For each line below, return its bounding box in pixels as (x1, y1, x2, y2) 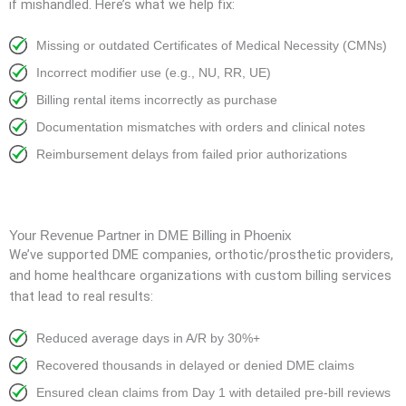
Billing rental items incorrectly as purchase (36, 92, 277, 108)
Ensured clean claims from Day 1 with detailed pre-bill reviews (36, 384, 391, 400)
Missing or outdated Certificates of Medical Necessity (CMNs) (36, 38, 387, 53)
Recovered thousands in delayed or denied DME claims (36, 357, 354, 372)
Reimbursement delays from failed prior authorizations (36, 147, 347, 162)
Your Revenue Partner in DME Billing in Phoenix (9, 228, 292, 244)
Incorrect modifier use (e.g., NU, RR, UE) (36, 65, 271, 81)
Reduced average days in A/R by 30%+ (36, 330, 260, 345)
